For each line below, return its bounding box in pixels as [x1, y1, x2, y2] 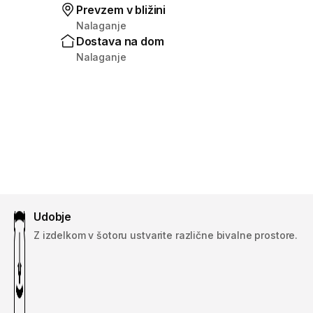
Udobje [34, 210, 72, 224]
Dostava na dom [75, 34, 164, 48]
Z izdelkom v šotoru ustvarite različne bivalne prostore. [34, 229, 298, 242]
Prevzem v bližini [75, 3, 166, 17]
